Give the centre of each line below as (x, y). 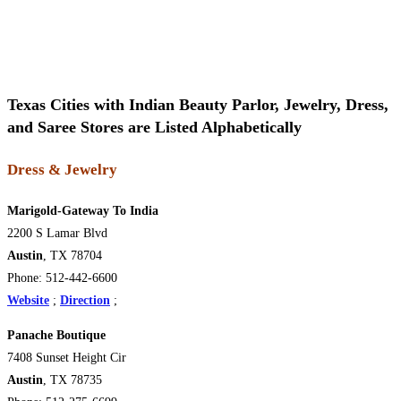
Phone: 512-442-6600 (62, 278)
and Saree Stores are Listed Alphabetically (154, 128)
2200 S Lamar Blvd (57, 234)
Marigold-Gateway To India (83, 211)
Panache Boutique (60, 336)
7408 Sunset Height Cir (67, 358)
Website (28, 301)
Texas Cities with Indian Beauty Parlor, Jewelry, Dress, (198, 105)
